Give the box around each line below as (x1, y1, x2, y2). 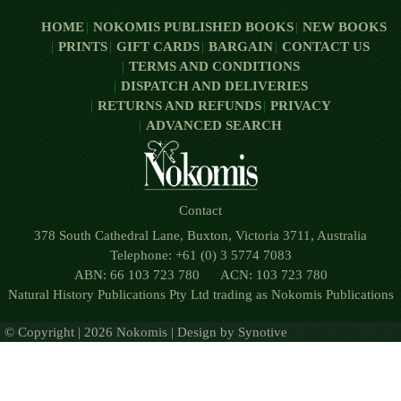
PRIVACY (269, 98, 331, 113)
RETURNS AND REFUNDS (97, 98, 261, 113)
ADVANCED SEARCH (146, 118, 282, 132)
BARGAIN (209, 39, 273, 54)
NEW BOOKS (303, 20, 387, 34)
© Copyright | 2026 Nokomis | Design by (4, 325, 238, 339)
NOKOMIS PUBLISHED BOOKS (93, 20, 294, 34)
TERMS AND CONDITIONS (128, 59, 300, 73)
